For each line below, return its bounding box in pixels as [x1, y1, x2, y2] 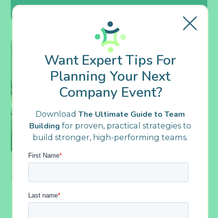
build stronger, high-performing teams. [33, 132, 188, 142]
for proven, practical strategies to [60, 121, 191, 130]
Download [36, 109, 78, 119]
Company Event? [58, 83, 162, 102]
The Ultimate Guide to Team [78, 109, 185, 120]
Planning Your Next [50, 67, 170, 86]
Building [29, 121, 60, 131]
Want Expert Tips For [44, 51, 176, 70]
